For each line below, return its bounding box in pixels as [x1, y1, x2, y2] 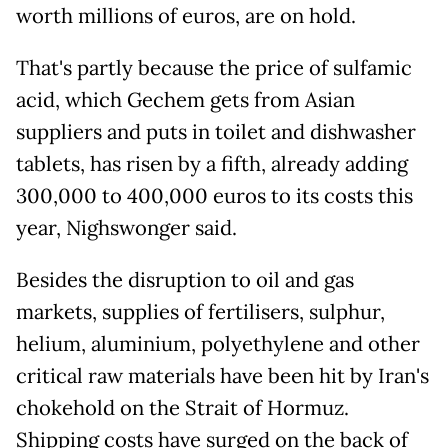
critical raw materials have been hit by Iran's [16, 363, 429, 390]
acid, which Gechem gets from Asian [16, 87, 355, 114]
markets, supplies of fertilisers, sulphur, [16, 299, 385, 326]
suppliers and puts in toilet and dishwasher [16, 119, 416, 146]
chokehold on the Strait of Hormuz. [16, 395, 349, 422]
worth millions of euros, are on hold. [16, 3, 356, 30]
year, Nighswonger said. [16, 215, 237, 242]
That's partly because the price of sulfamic [16, 55, 412, 82]
